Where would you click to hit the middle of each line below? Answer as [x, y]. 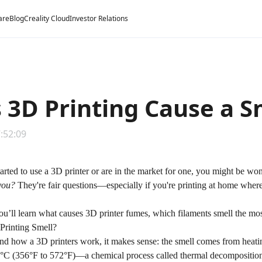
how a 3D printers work [55, 241]
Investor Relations [99, 18]
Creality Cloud [47, 18]
